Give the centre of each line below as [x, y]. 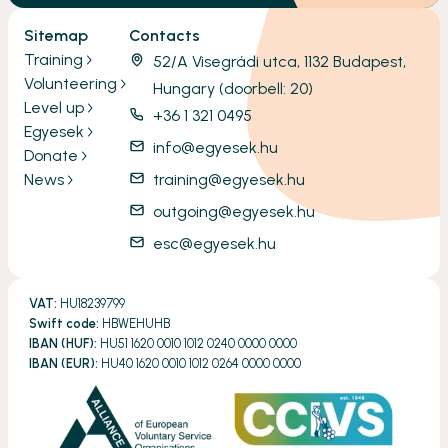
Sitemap [56, 35]
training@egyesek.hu [229, 179]
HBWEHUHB [136, 323]
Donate [51, 155]
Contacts [164, 35]
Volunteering [70, 83]
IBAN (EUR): [63, 363]
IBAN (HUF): [63, 343]
